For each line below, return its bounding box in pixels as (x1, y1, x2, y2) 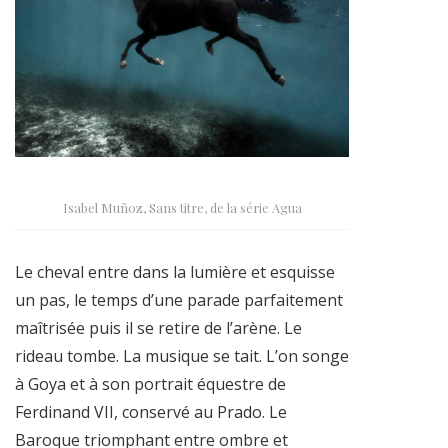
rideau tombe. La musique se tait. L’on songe (15, 344, 349, 367)
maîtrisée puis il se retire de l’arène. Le (15, 316, 302, 339)
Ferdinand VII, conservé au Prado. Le (15, 400, 287, 423)
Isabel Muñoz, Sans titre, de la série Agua (62, 198, 302, 216)
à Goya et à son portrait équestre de (15, 372, 286, 395)
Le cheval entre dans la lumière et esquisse (15, 260, 335, 283)
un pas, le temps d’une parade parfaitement (15, 288, 343, 311)
